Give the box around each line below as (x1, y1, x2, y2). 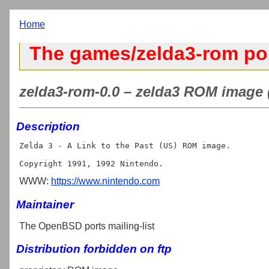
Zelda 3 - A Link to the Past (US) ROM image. (19, 141, 231, 150)
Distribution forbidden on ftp (16, 243, 172, 256)
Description (16, 119, 80, 133)
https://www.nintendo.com (51, 175, 160, 186)
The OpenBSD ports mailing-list (19, 220, 154, 231)
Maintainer (16, 198, 74, 211)
